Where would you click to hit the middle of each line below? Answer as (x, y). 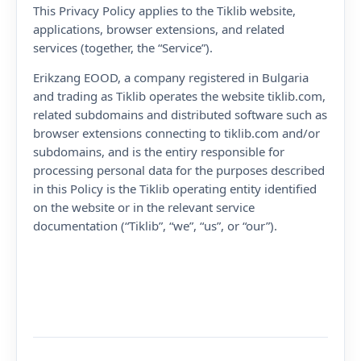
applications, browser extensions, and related (159, 29)
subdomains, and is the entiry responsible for (159, 151)
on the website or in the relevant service (144, 207)
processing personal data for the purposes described (179, 170)
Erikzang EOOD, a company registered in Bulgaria (171, 77)
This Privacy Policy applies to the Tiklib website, (164, 10)
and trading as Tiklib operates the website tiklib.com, (179, 96)
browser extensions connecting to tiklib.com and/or (176, 133)
